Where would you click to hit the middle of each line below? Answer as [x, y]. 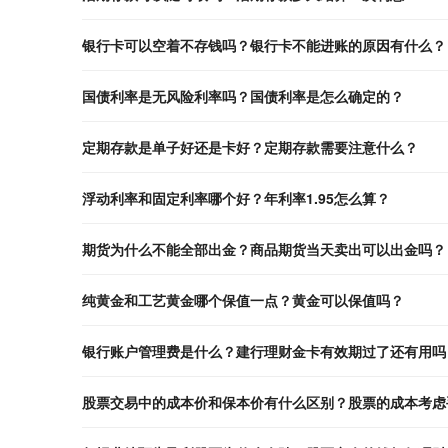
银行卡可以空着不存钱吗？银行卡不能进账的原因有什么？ [264, 44]
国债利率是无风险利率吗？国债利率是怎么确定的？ [243, 95]
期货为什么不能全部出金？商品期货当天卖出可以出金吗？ [264, 248]
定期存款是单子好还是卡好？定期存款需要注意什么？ [250, 146]
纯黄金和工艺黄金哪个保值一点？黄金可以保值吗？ [243, 299]
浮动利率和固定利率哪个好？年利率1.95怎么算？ [236, 197]
